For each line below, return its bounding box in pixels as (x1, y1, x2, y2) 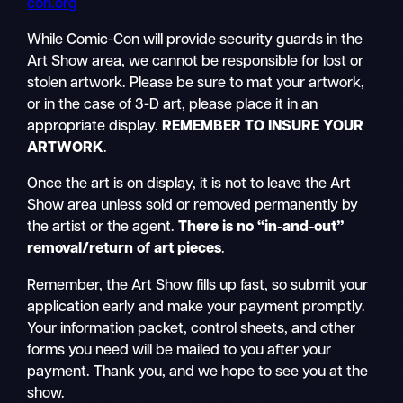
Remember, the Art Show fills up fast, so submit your (27, 278, 369, 293)
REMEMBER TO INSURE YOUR (162, 120, 364, 135)
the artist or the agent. (27, 220, 179, 236)
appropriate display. (27, 120, 163, 135)
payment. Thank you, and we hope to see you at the (27, 364, 369, 380)
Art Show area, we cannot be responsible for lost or (27, 55, 364, 70)
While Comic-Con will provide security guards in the (27, 33, 363, 49)
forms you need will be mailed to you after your (27, 343, 332, 358)
